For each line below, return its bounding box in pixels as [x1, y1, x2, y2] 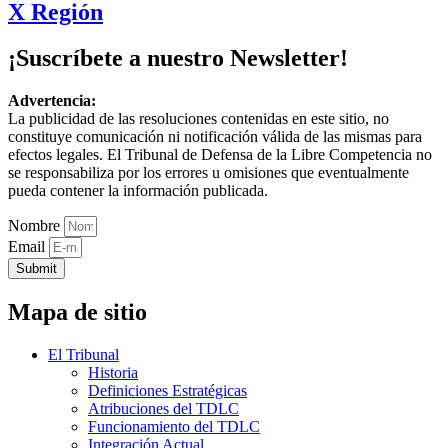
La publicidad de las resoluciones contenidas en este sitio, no [8, 110, 389, 128]
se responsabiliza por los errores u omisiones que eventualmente [8, 164, 409, 182]
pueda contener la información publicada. [8, 182, 268, 200]
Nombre [8, 217, 64, 235]
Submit [16, 261, 57, 277]
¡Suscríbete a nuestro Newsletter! [8, 45, 348, 72]
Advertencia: [8, 92, 96, 110]
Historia [88, 364, 138, 382]
